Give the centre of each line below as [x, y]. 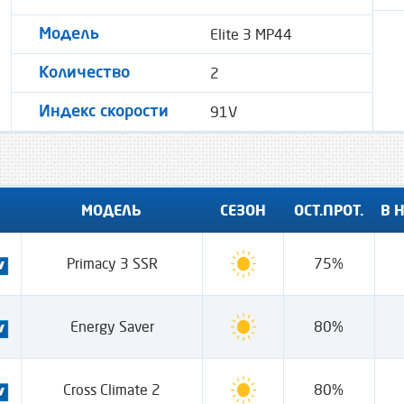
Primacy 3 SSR [112, 263]
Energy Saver [112, 326]
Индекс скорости [104, 111]
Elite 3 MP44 [251, 34]
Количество [84, 73]
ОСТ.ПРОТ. [329, 210]
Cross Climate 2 [112, 390]
